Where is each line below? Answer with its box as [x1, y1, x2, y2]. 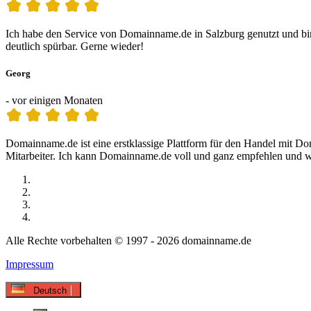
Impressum [6, 258, 53, 270]
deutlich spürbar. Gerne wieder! [6, 40, 144, 52]
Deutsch [33, 285, 67, 296]
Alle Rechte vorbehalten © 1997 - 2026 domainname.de [6, 234, 251, 246]
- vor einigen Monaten [6, 94, 103, 106]
